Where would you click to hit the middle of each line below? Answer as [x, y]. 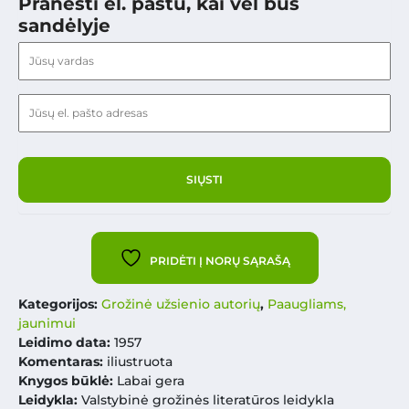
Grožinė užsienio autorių [181, 304]
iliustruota [140, 361]
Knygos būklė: [68, 380]
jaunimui [47, 323]
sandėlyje [64, 25]
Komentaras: [63, 361]
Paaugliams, [307, 304]
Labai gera [151, 380]
